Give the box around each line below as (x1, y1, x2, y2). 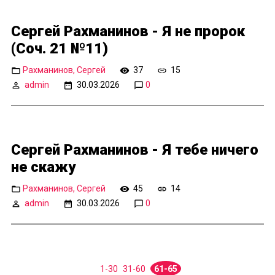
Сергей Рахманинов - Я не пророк (11, 23, 245, 41)
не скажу (11, 158, 76, 176)
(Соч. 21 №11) (11, 40, 108, 58)
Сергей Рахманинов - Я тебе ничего (11, 141, 258, 159)
